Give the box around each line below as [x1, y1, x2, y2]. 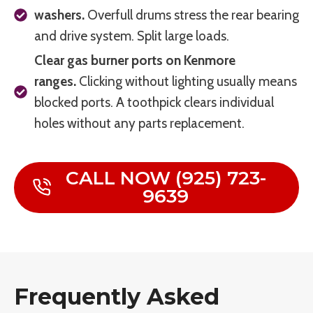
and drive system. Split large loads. [34, 27, 229, 44]
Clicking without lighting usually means [76, 73, 297, 89]
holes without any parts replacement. [34, 115, 245, 131]
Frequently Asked [14, 282, 219, 310]
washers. [34, 6, 85, 23]
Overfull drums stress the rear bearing [85, 6, 299, 23]
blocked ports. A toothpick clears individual [34, 94, 274, 110]
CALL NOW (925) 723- [65, 166, 266, 190]
